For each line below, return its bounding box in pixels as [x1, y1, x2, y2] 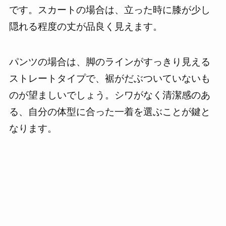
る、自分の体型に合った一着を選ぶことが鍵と [9, 106, 210, 118]
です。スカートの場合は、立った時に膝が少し [9, 4, 210, 15]
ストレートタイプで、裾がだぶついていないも [9, 73, 210, 84]
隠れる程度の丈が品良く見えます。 [9, 21, 162, 32]
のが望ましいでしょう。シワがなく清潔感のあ [9, 90, 210, 101]
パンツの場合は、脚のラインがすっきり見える [9, 56, 210, 68]
